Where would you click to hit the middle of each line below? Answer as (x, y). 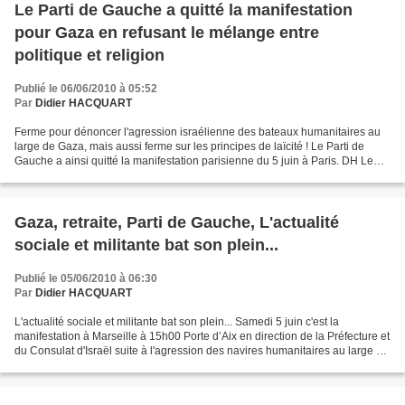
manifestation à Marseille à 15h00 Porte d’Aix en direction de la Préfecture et (202, 337)
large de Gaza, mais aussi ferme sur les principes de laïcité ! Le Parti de (189, 147)
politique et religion (89, 56)
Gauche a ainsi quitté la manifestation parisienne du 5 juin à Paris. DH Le (194, 161)
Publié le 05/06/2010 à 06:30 (86, 279)
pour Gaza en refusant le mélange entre (167, 33)
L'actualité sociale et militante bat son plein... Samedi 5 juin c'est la (177, 322)
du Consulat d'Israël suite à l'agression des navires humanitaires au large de (202, 351)
